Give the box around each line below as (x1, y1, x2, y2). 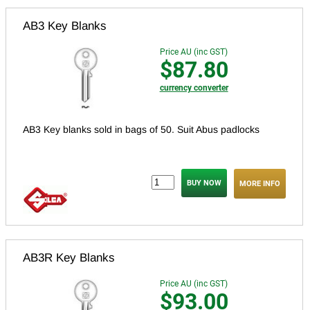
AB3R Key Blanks (23, 250, 115, 264)
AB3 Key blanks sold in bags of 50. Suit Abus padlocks (23, 123, 259, 135)
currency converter (159, 83, 228, 93)
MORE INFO (239, 179, 280, 188)
